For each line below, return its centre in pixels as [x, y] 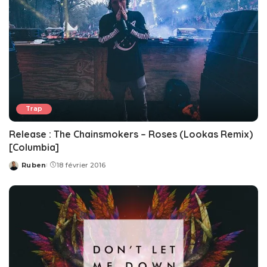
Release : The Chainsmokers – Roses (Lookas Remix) [131, 134]
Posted [23, 170]
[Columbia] [34, 147]
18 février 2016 [81, 165]
